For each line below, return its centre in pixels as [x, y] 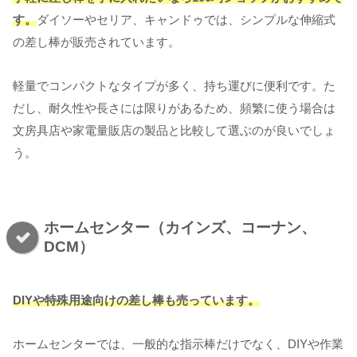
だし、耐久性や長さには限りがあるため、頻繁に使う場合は [174, 108]
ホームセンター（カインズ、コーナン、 [180, 227]
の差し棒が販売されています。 [96, 41]
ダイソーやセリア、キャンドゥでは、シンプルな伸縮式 [186, 19]
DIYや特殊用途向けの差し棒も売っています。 [136, 300]
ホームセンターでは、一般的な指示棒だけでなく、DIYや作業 [178, 343]
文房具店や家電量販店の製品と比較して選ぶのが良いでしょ [174, 130]
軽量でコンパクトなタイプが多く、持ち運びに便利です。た [174, 85]
